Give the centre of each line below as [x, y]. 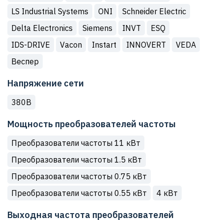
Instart [104, 45]
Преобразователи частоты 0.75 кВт [79, 176]
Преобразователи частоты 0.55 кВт [79, 193]
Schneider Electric [154, 11]
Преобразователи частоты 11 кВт [76, 143]
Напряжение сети [46, 83]
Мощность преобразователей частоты [92, 124]
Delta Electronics [42, 28]
